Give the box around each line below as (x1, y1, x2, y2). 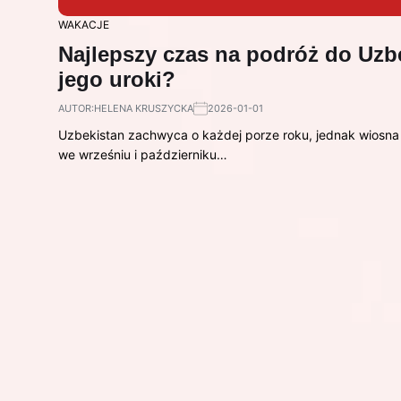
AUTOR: (58, 101, 94, 115)
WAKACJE (58, 17, 109, 31)
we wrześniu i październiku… (58, 146, 227, 162)
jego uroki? (58, 66, 175, 91)
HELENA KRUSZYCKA (94, 101, 193, 115)
